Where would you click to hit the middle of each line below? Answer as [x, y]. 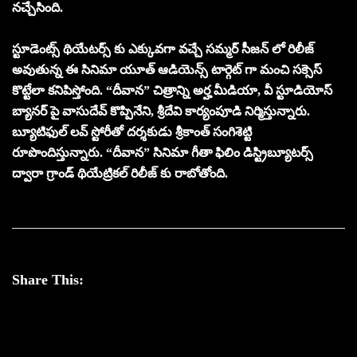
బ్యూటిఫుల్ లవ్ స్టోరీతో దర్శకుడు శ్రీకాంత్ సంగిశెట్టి [132, 132]
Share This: [48, 280]
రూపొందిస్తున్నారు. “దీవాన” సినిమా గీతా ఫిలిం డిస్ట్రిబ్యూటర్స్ [163, 153]
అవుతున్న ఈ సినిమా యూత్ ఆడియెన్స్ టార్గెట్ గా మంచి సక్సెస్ [167, 70]
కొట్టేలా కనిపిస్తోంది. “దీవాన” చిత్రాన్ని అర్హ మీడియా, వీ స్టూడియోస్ [172, 91]
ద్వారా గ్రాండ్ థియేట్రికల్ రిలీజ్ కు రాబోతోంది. [120, 174]
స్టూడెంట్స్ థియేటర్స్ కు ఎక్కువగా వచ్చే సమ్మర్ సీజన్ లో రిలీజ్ [163, 49]
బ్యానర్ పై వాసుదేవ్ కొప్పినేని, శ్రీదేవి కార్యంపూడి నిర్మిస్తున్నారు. [161, 112]
